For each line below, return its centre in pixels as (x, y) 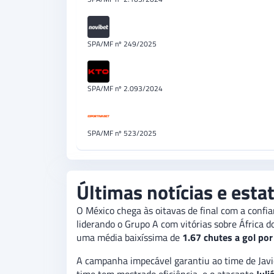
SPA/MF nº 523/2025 (122, 133)
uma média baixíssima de (129, 238)
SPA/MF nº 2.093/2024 (125, 89)
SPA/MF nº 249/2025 (122, 44)
